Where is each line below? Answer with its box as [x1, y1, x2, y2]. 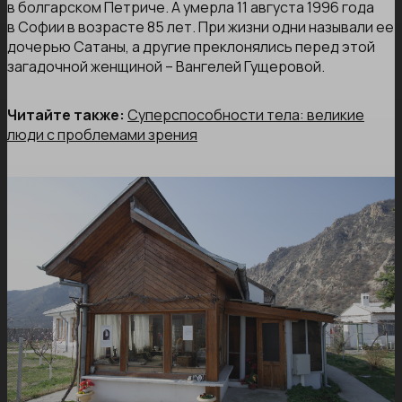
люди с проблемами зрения [7, 125, 197, 145]
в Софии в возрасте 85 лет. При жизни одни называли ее [7, 17, 394, 38]
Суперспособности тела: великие [127, 105, 364, 126]
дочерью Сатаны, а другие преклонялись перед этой [7, 37, 375, 57]
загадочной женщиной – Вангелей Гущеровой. [7, 57, 325, 77]
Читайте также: [7, 105, 127, 126]
